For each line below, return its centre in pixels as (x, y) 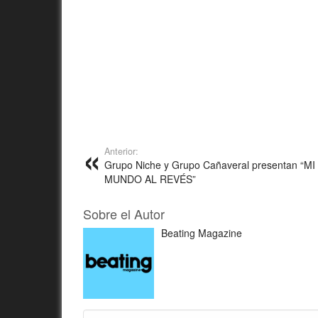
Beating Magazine (202, 232)
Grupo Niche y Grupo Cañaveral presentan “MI (210, 164)
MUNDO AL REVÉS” (150, 179)
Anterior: (121, 151)
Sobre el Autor (124, 213)
